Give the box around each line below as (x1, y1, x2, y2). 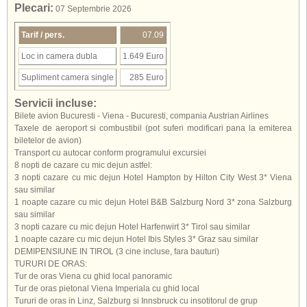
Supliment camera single (21, 73, 114, 82)
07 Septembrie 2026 (53, 4, 132, 14)
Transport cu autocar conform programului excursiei (14, 148, 206, 158)
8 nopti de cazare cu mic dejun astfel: (14, 160, 152, 170)
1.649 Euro (123, 51, 164, 61)
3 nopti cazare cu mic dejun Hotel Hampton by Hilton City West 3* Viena (14, 173, 292, 182)
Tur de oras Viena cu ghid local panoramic (14, 271, 172, 281)
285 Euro (130, 73, 164, 82)
